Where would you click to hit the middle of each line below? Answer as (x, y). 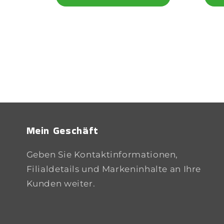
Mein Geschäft (62, 130)
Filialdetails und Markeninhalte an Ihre (114, 169)
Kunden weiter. (61, 183)
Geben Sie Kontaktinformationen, (102, 154)
